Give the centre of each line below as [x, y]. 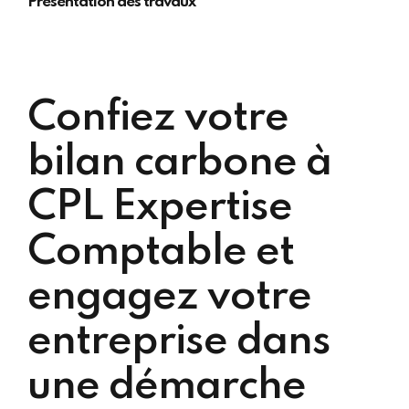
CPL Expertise [160, 208]
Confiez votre [158, 118]
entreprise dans [179, 342]
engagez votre [169, 297]
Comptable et [161, 252]
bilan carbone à [179, 163]
